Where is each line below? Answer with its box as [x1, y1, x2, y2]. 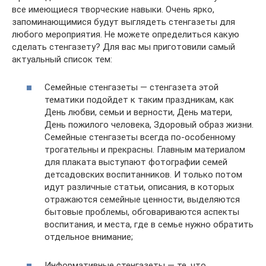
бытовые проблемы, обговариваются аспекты [45, 206, 239, 217]
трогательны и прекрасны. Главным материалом [45, 144, 245, 155]
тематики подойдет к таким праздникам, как [45, 94, 234, 105]
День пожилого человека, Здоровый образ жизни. [45, 119, 254, 130]
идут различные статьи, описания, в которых [45, 181, 234, 192]
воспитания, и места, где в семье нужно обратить [45, 218, 254, 230]
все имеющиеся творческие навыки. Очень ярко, [12, 4, 214, 15]
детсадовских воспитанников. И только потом [45, 169, 242, 180]
